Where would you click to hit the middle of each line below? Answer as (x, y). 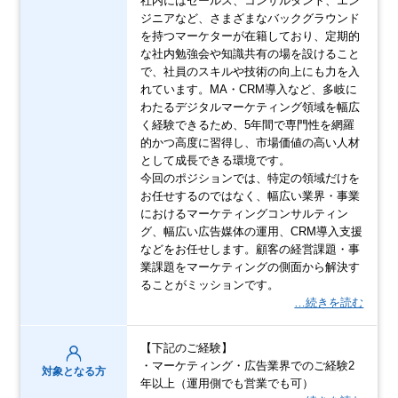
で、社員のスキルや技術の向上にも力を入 (251, 72)
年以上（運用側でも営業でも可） (227, 384)
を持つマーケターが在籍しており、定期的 (251, 36)
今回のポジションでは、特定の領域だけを (251, 179)
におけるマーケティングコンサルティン (245, 214)
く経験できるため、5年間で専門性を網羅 (248, 125)
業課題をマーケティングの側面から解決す (251, 267)
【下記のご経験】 (187, 348)
